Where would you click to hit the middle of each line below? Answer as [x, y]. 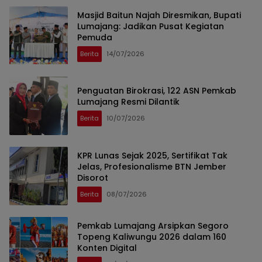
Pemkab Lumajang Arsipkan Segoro [153, 225]
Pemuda [95, 37]
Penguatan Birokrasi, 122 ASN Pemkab [157, 91]
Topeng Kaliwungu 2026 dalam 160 [152, 237]
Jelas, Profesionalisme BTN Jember [152, 166]
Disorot [93, 177]
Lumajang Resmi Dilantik [128, 102]
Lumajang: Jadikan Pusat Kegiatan [151, 26]
